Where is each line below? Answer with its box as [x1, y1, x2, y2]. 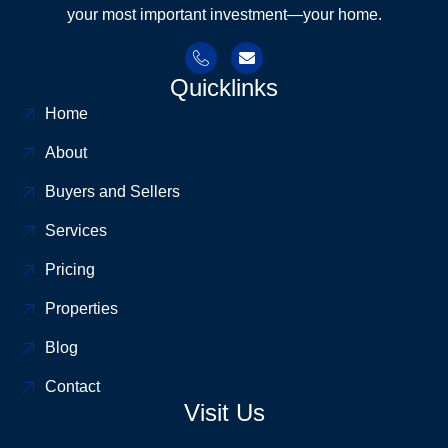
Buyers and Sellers [45, 182, 180, 200]
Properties [45, 299, 118, 317]
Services [45, 221, 107, 239]
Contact [45, 377, 100, 395]
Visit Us [183, 398, 265, 426]
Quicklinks [170, 73, 278, 101]
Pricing [45, 260, 95, 278]
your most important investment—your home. [66, 6, 382, 24]
